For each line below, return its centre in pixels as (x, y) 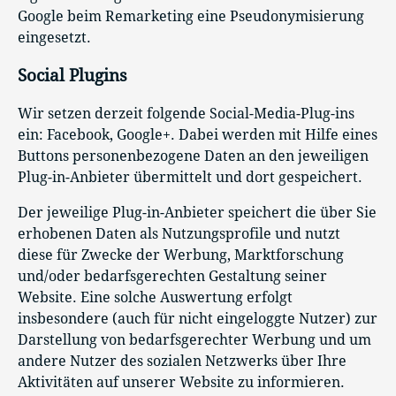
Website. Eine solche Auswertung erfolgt (155, 297)
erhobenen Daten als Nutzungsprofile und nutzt (179, 233)
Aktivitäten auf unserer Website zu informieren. (181, 382)
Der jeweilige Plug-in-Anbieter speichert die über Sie (197, 212)
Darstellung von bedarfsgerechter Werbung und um (194, 339)
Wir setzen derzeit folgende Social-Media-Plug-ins (186, 113)
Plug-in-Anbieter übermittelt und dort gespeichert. (190, 177)
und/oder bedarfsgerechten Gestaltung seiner (172, 276)
